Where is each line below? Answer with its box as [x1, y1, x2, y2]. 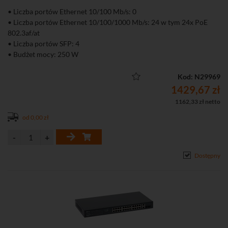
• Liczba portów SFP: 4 [8, 39, 79, 48]
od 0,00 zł [22, 113, 49, 121]
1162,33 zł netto [175, 97, 220, 105]
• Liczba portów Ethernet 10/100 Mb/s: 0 [8, 7, 136, 16]
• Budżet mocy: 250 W [8, 49, 78, 59]
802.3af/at [8, 28, 40, 37]
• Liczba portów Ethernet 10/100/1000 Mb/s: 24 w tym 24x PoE [8, 17, 208, 26]
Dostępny [194, 151, 220, 159]
